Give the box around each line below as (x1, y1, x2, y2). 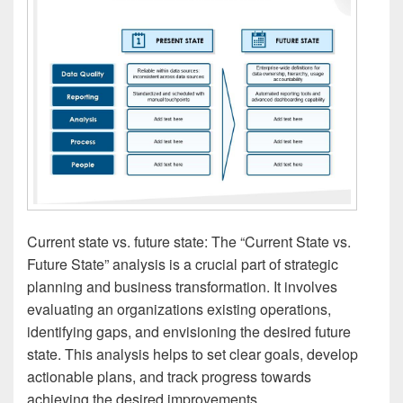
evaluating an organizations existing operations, (27, 298, 331, 319)
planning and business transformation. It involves (27, 275, 337, 297)
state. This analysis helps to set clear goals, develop (27, 343, 358, 364)
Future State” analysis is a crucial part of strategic (27, 253, 338, 274)
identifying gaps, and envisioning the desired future (27, 320, 351, 342)
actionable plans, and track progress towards (27, 365, 311, 387)
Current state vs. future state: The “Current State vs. (27, 230, 351, 252)
